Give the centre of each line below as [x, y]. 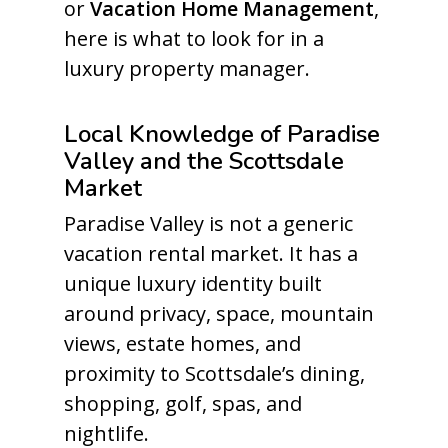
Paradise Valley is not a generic [208, 223]
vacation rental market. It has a [211, 253]
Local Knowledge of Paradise [222, 134]
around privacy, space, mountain [219, 313]
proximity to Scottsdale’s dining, [214, 373]
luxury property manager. [187, 68]
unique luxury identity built [193, 283]
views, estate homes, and [182, 343]
